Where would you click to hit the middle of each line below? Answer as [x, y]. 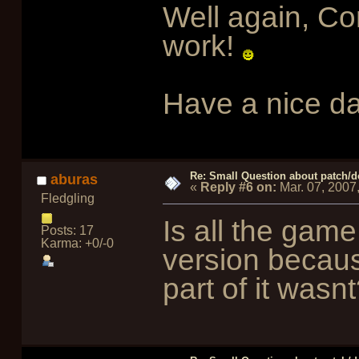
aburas [75, 180]
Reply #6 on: [238, 187]
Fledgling [67, 199]
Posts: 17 [67, 231]
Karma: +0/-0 [77, 244]
